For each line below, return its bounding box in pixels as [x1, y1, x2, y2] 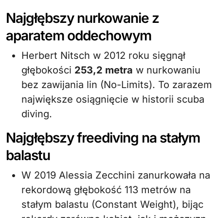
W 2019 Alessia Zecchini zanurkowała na [21, 169, 210, 181]
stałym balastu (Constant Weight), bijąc [21, 199, 203, 210]
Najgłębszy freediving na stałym [6, 129, 200, 146]
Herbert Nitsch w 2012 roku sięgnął [21, 50, 185, 61]
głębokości [21, 64, 74, 76]
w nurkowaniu [133, 64, 200, 76]
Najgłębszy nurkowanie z [6, 10, 159, 26]
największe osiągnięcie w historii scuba [21, 93, 204, 105]
